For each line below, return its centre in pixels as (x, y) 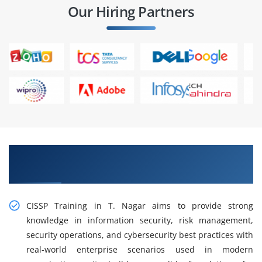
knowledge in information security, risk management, (140, 220)
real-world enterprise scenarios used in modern (140, 250)
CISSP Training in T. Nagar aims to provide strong (140, 206)
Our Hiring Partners (131, 12)
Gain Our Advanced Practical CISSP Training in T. (130, 154)
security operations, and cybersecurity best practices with (140, 235)
